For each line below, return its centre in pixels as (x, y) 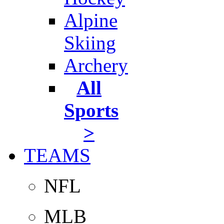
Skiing (90, 43)
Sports (91, 110)
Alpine (91, 20)
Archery (96, 65)
